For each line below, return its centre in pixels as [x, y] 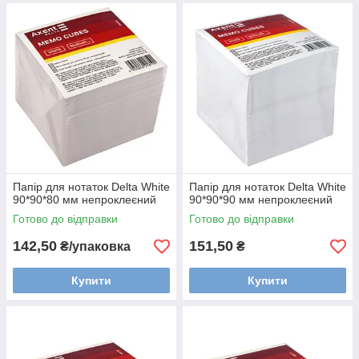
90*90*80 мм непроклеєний [85, 200]
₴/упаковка [94, 247]
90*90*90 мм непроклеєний [261, 200]
